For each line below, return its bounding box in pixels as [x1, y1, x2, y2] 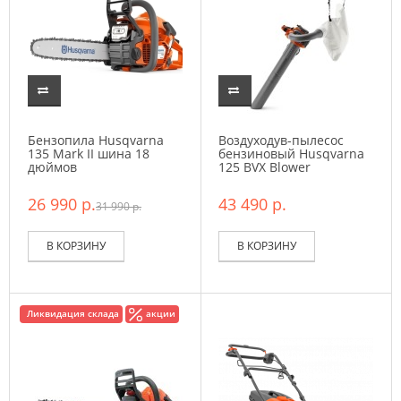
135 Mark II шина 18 [28, 145, 149, 162]
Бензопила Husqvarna [28, 132, 164, 149]
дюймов [28, 158, 77, 175]
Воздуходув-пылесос [218, 132, 344, 149]
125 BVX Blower [218, 158, 311, 175]
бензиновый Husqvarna [218, 145, 364, 162]
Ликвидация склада [26, 307, 119, 320]
